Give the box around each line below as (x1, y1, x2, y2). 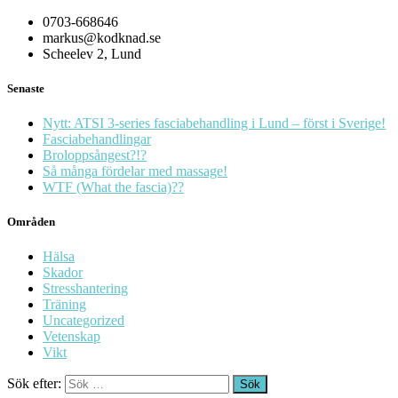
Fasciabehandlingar (43, 131, 151, 147)
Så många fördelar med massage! (43, 163, 227, 179)
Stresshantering (43, 281, 128, 297)
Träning (43, 297, 86, 313)
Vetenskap (43, 329, 100, 345)
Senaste (7, 81, 44, 95)
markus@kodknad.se (43, 29, 161, 45)
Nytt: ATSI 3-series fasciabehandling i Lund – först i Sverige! (43, 115, 386, 131)
